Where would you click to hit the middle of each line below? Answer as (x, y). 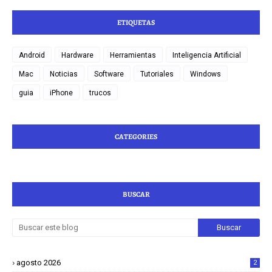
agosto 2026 (39, 263)
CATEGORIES (136, 137)
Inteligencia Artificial (207, 56)
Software (109, 74)
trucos (100, 93)
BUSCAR (136, 195)
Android (32, 56)
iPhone (61, 93)
